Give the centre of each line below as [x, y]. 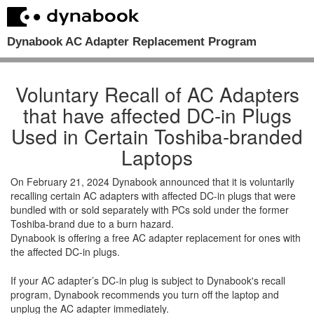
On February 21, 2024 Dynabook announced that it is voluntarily [152, 182]
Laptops [157, 157]
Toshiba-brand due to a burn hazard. [92, 224]
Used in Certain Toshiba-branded [157, 136]
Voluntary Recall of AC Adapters [157, 94]
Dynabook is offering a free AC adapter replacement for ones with [156, 238]
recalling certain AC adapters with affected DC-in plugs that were [153, 196]
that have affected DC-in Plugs [157, 115]
